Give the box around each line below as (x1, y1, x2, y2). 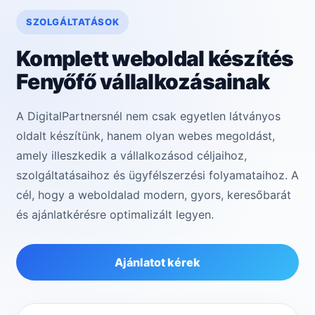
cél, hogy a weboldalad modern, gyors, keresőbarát (16, 188, 291, 202)
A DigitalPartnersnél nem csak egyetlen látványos (16, 109, 281, 124)
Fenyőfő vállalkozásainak (16, 69, 269, 95)
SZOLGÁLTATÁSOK (26, 16, 120, 28)
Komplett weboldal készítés (16, 46, 294, 72)
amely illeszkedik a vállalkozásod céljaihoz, (16, 148, 247, 163)
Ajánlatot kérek (115, 255, 200, 270)
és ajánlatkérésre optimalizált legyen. (16, 207, 214, 222)
